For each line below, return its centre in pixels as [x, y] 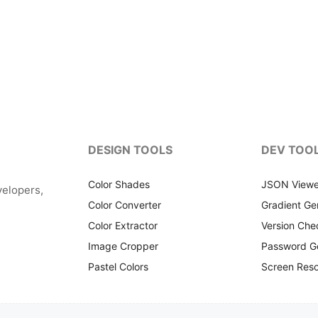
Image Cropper [123, 246]
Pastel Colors [118, 266]
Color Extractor [123, 225]
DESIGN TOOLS [130, 149]
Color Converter [125, 204]
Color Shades [119, 184]
